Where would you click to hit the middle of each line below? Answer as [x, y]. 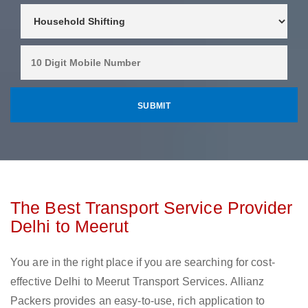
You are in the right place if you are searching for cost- [143, 263]
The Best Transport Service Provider [152, 208]
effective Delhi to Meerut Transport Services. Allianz [137, 282]
